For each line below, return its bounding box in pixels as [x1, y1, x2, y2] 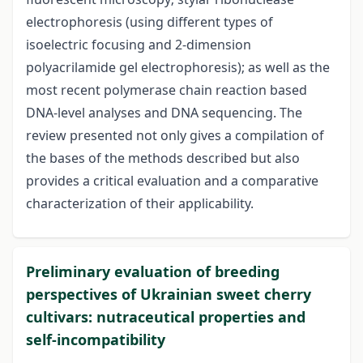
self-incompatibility [26, 330, 165, 350]
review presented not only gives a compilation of [26, 126, 324, 145]
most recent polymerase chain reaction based [26, 81, 307, 100]
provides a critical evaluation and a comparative [26, 172, 318, 190]
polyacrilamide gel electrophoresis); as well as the [26, 58, 330, 77]
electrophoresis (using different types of [26, 13, 273, 32]
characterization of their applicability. [26, 194, 254, 213]
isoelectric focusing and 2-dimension [26, 36, 251, 54]
